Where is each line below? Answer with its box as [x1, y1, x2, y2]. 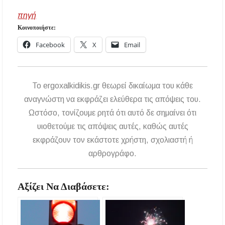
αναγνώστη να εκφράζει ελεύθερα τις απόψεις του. [24, 95, 201, 103]
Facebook [36, 40, 65, 49]
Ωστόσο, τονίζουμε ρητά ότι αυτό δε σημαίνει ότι [29, 108, 196, 117]
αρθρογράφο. [88, 149, 137, 158]
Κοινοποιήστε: [18, 24, 56, 31]
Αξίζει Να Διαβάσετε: [18, 181, 110, 192]
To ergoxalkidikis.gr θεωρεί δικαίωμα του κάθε [32, 81, 193, 90]
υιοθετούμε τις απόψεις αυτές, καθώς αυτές [37, 122, 188, 131]
